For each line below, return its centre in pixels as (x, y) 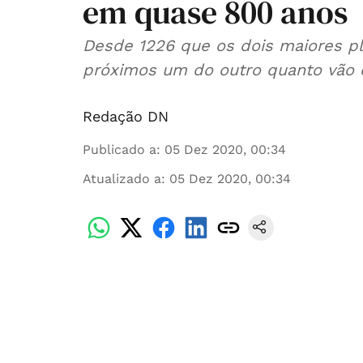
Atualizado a (122, 179)
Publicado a (120, 149)
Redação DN (126, 116)
